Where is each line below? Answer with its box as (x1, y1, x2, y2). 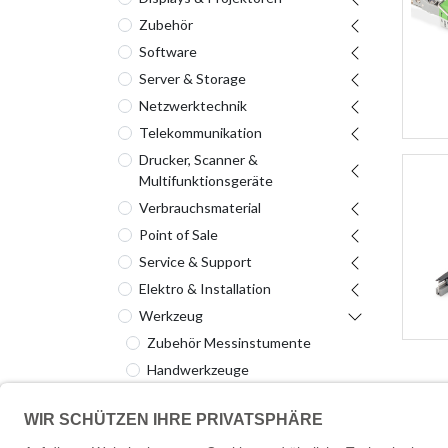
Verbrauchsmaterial (139, 199, 261, 216)
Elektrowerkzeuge (147, 415, 261, 432)
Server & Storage (139, 70, 246, 87)
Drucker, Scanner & (139, 151, 258, 168)
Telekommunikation (139, 124, 262, 141)
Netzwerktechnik (139, 97, 247, 114)
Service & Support (139, 253, 252, 270)
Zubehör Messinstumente (147, 334, 311, 351)
